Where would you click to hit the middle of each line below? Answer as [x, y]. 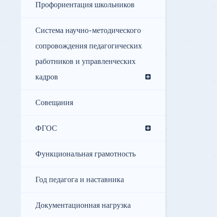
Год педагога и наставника [80, 180]
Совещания [54, 103]
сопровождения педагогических [89, 46]
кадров [47, 77]
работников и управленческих [85, 62]
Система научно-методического [88, 31]
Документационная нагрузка [83, 206]
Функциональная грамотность [85, 154]
